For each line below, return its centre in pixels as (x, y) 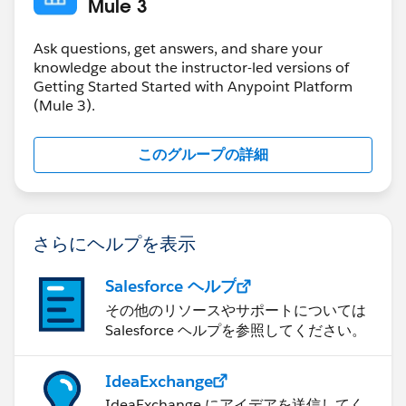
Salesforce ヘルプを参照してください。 (236, 330)
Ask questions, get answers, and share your (178, 48)
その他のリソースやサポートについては (236, 310)
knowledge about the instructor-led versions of (191, 67)
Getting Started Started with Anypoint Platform (193, 86)
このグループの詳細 (203, 154)
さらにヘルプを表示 (114, 242)
